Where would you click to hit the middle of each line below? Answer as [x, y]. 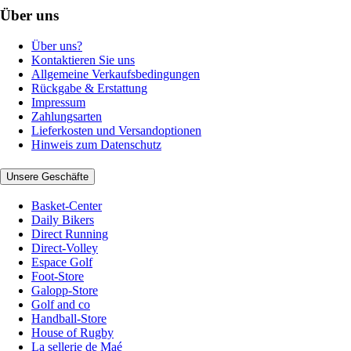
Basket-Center [67, 206]
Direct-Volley [65, 248]
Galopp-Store [65, 291]
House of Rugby [72, 333]
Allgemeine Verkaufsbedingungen [116, 74]
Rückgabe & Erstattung [89, 88]
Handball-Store [69, 319]
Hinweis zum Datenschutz [96, 144]
